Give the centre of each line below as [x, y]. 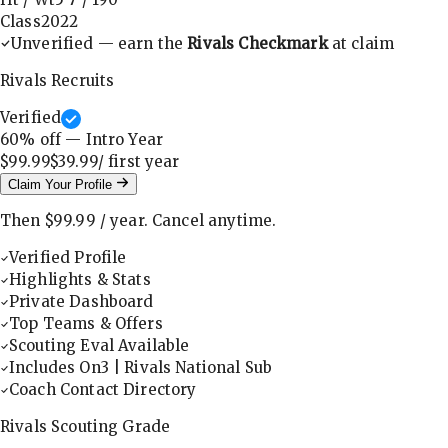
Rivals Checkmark [257, 44]
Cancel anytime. [214, 221]
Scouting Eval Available [99, 346]
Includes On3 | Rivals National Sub [141, 368]
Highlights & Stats [80, 280]
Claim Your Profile [62, 185]
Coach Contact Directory [103, 390]
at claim [361, 44]
